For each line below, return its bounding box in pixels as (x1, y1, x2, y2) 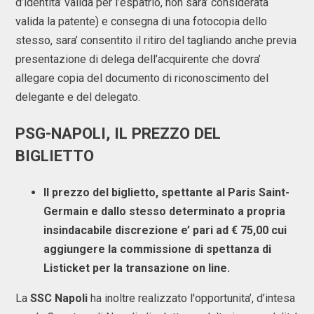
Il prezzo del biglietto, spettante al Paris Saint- (43, 185, 289, 199)
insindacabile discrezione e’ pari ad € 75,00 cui (43, 223, 287, 237)
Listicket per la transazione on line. (43, 261, 230, 275)
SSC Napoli (30, 291, 90, 305)
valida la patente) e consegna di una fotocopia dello (15, 14, 267, 28)
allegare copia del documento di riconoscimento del (15, 71, 268, 85)
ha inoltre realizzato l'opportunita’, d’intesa (90, 291, 295, 305)
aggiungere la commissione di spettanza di (43, 242, 271, 256)
